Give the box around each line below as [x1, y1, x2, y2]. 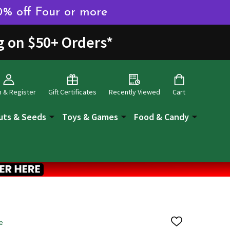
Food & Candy [134, 110, 189, 123]
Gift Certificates [48, 87, 97, 97]
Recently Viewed [109, 87, 160, 97]
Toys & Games [62, 110, 118, 123]
